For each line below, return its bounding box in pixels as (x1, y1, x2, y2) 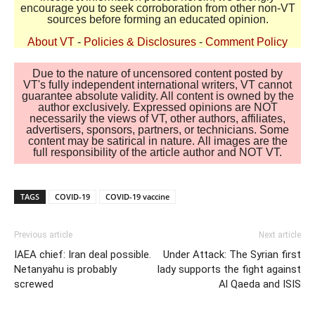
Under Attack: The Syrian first (163, 248, 301, 262)
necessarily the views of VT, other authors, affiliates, (30, 112, 285, 125)
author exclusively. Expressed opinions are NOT (37, 101, 278, 114)
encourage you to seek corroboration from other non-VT (20, 2, 295, 14)
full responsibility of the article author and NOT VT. (33, 146, 282, 159)
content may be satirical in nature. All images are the (27, 135, 288, 148)
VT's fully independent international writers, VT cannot (23, 79, 292, 91)
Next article (259, 230, 301, 240)
